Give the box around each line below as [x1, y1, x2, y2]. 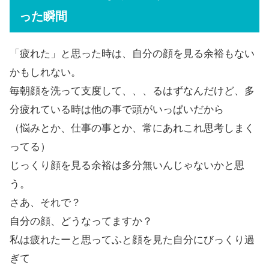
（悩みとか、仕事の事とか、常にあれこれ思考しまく [10, 122, 255, 134]
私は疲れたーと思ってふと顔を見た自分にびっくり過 [10, 234, 255, 246]
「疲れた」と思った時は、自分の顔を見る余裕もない [10, 47, 255, 59]
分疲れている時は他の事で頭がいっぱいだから [10, 103, 224, 115]
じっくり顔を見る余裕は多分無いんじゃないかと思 [10, 159, 244, 171]
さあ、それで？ [10, 196, 81, 208]
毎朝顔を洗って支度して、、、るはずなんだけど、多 [10, 85, 255, 97]
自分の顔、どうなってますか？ [10, 215, 153, 227]
